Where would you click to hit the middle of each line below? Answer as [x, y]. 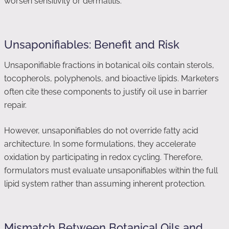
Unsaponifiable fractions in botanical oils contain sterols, [109, 65]
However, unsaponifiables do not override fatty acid [101, 131]
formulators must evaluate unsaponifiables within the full [111, 170]
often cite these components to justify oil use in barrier [106, 92]
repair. [15, 105]
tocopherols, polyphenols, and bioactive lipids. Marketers [111, 78]
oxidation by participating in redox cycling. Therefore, [104, 157]
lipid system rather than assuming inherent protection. [105, 184]
